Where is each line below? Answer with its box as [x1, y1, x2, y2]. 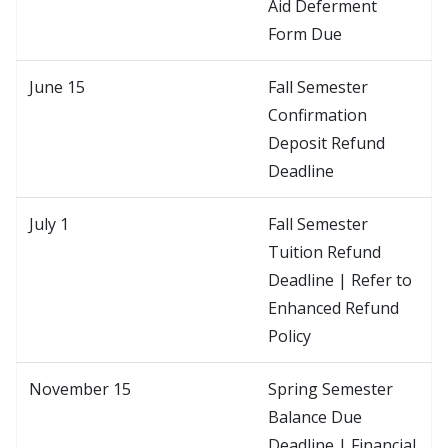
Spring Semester [268, 377, 393, 400]
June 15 [29, 75, 85, 98]
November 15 [29, 377, 131, 400]
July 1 [29, 212, 69, 235]
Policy [268, 324, 311, 347]
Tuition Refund [268, 240, 381, 263]
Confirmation [268, 103, 367, 126]
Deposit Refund [268, 131, 385, 154]
